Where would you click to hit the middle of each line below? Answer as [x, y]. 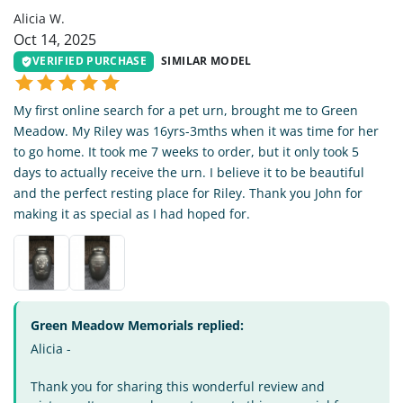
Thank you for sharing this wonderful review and [178, 386]
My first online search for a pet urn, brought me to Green [186, 110]
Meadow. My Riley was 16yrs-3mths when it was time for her [196, 130]
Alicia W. [39, 19]
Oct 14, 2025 [55, 40]
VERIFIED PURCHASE [90, 61]
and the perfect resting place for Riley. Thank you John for [188, 193]
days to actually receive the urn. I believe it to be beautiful [189, 172]
